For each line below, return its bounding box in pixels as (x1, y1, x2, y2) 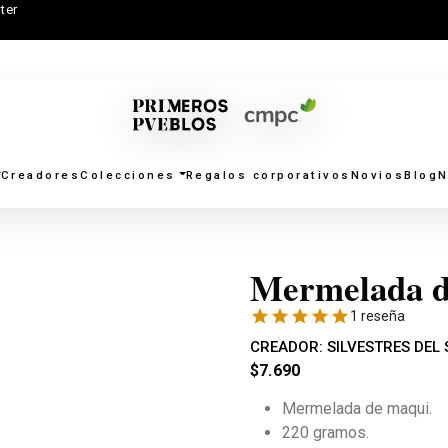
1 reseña (349, 308, 405, 324)
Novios (350, 167, 405, 182)
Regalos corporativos (185, 167, 351, 182)
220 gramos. (281, 423, 369, 442)
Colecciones (80, 167, 176, 182)
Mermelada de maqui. (281, 399, 432, 418)
